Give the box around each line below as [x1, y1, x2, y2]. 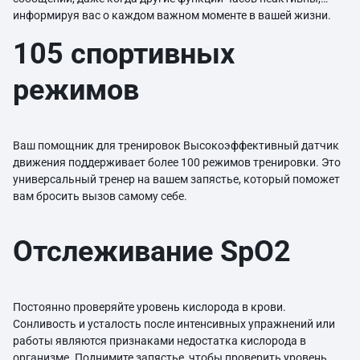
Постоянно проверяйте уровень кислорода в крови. [13, 301, 286, 313]
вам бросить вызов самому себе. [13, 190, 187, 202]
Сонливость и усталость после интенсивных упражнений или [13, 317, 335, 330]
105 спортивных [13, 37, 235, 71]
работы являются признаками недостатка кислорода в [13, 334, 306, 347]
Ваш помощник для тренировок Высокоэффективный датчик [13, 139, 339, 152]
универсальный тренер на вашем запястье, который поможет [13, 173, 340, 186]
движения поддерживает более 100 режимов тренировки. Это [13, 156, 341, 169]
